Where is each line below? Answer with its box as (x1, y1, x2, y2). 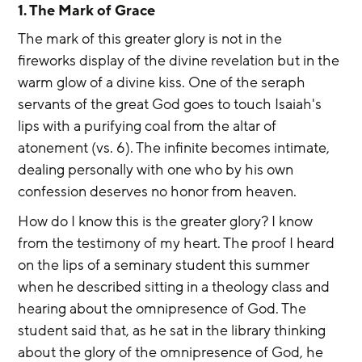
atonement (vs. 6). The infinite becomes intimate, (18, 137, 334, 158)
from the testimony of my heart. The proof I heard (18, 233, 339, 253)
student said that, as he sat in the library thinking (18, 320, 330, 340)
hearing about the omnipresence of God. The (18, 298, 310, 318)
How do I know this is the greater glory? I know (18, 211, 317, 231)
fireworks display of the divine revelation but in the (18, 50, 343, 70)
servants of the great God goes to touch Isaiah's (18, 94, 326, 114)
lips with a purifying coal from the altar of (18, 116, 280, 136)
